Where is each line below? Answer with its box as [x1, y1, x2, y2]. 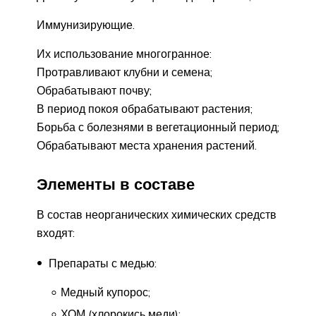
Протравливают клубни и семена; [37, 65, 212, 80]
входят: [37, 225, 75, 240]
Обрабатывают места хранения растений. [37, 138, 257, 153]
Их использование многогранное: [37, 47, 212, 61]
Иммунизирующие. [37, 18, 135, 32]
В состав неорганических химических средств [37, 207, 276, 221]
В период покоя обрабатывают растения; [37, 102, 253, 116]
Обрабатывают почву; [37, 83, 152, 98]
